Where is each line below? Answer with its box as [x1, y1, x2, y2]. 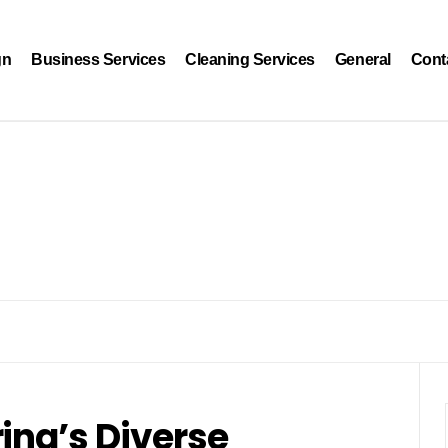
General [334, 51, 391, 68]
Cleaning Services [185, 51, 315, 68]
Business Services [31, 51, 166, 68]
